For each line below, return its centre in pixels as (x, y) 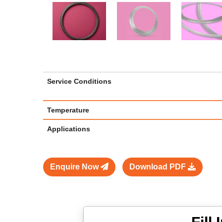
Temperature (68, 110)
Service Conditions (79, 81)
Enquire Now (75, 166)
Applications (69, 129)
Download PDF (159, 166)
